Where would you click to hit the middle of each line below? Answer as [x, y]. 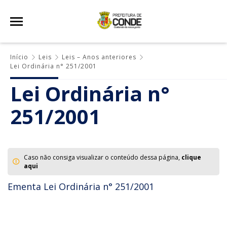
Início [19, 57]
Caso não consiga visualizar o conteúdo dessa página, [103, 157]
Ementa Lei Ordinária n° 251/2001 [81, 186]
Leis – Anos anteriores [99, 57]
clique [191, 157]
